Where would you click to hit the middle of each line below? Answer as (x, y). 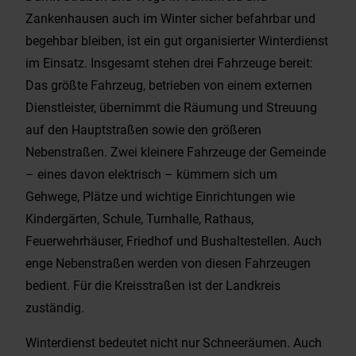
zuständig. (55, 308)
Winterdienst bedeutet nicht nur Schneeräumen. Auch (174, 342)
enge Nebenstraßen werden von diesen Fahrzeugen (168, 263)
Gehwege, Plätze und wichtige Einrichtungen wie (160, 196)
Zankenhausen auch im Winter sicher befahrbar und (170, 18)
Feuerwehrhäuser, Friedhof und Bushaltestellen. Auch (174, 241)
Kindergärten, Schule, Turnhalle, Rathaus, (139, 219)
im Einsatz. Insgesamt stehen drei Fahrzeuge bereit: (169, 63)
